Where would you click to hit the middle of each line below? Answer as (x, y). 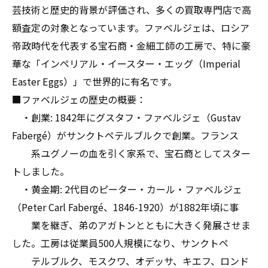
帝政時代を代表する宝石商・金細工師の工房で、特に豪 (131, 45)
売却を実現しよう (75, 25)
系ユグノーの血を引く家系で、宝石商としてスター (131, 153)
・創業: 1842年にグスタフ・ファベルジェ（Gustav (126, 117)
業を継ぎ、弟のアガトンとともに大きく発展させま (131, 225)
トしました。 (41, 171)
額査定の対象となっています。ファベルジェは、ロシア (131, 28)
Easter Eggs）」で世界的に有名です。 (95, 81)
